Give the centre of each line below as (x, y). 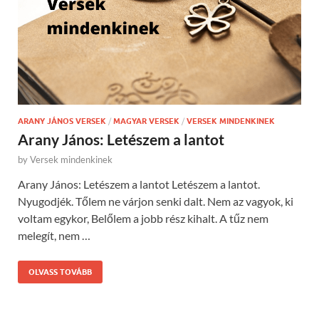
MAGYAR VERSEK (146, 121)
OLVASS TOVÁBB (60, 272)
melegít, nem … (54, 236)
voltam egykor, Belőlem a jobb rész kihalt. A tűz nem (143, 219)
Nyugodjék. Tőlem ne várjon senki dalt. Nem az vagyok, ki (156, 202)
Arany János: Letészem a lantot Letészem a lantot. (139, 184)
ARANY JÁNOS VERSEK (62, 121)
